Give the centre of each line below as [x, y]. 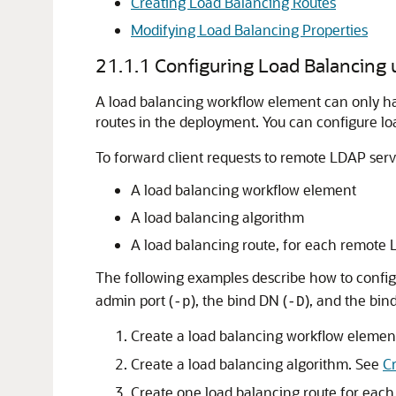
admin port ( [134, 300]
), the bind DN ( [239, 300]
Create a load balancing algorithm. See [257, 364]
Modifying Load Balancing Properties [249, 30]
